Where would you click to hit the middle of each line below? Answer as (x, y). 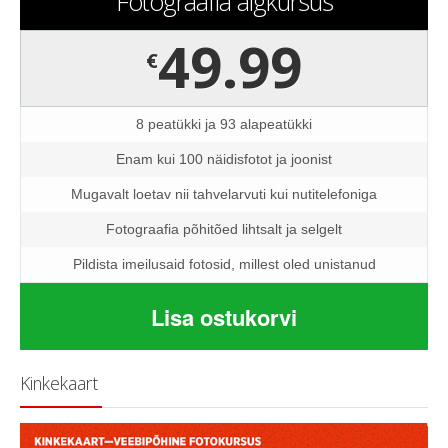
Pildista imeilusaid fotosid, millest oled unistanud (224, 264)
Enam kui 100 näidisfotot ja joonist (224, 159)
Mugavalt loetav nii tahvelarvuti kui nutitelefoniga (224, 194)
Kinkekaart (59, 383)
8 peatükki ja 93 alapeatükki (224, 124)
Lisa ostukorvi (224, 317)
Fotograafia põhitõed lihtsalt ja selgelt (224, 229)
